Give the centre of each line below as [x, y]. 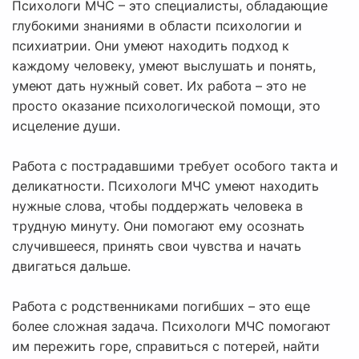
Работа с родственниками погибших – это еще [161, 307]
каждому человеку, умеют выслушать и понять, [164, 66]
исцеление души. [66, 126]
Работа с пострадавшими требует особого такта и [175, 166]
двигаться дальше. [71, 266]
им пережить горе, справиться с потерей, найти [166, 347]
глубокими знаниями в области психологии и [157, 26]
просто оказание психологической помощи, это [166, 106]
